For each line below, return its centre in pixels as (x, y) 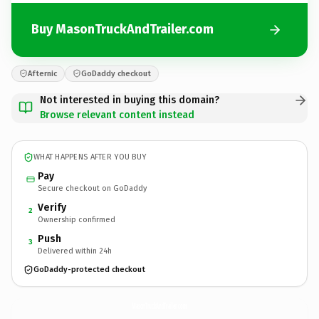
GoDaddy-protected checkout (89, 270)
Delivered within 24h (75, 251)
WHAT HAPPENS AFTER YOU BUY (90, 157)
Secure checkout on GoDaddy (92, 188)
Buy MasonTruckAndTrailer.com (122, 29)
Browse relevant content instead (117, 115)
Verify (52, 207)
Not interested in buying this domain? (130, 100)
